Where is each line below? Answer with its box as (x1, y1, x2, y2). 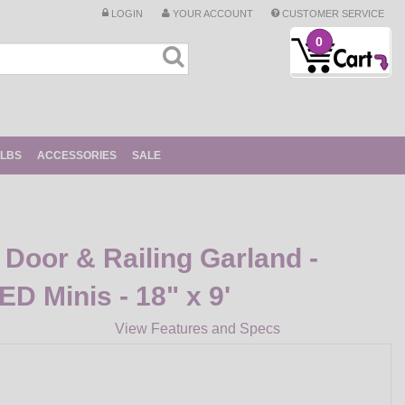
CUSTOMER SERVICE (279, 7, 385, 18)
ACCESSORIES (36, 149, 117, 162)
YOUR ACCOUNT (169, 7, 253, 18)
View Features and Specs (115, 321, 280, 336)
